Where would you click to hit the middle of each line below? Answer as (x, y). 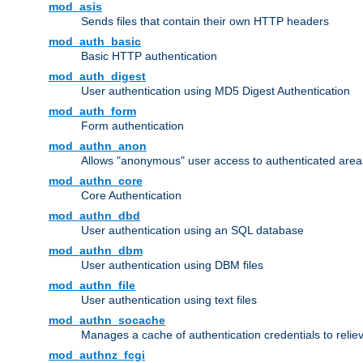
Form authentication (132, 126)
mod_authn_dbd (94, 216)
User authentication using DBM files (172, 265)
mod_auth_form (92, 111)
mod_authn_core (96, 181)
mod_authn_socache (107, 320)
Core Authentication (131, 196)
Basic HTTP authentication (149, 56)
